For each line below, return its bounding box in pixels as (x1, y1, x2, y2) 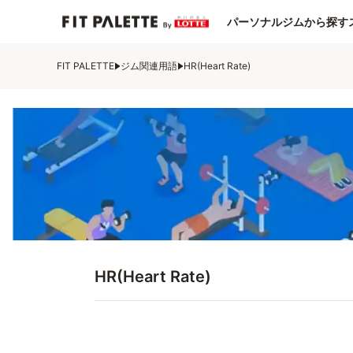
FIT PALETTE (57, 60, 114, 72)
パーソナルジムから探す (227, 14, 348, 28)
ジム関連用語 (121, 60, 177, 72)
